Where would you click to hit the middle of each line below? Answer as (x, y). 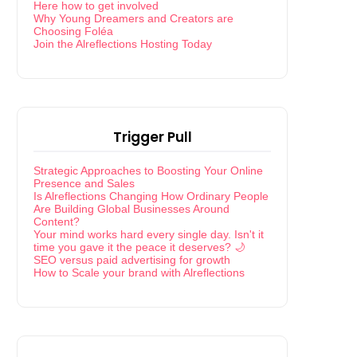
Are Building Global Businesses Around (131, 209)
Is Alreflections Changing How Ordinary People (151, 196)
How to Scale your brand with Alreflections (139, 273)
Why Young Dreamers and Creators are (133, 18)
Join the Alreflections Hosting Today (123, 44)
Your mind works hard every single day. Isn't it (149, 234)
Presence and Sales (84, 183)
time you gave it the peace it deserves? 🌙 (139, 247)
